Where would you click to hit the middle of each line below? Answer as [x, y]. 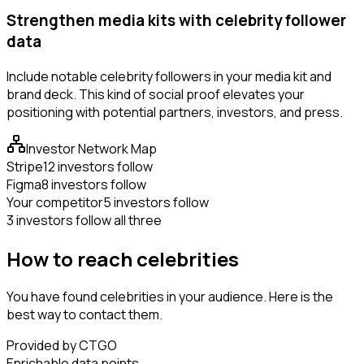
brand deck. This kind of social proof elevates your [156, 94]
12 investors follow [98, 166]
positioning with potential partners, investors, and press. [175, 112]
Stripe [25, 166]
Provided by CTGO [62, 346]
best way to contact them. [84, 315]
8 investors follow [94, 184]
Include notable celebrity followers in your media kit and [169, 76]
